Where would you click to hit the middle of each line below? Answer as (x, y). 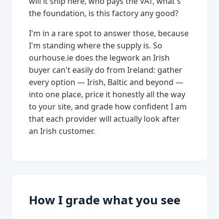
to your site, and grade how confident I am (108, 107)
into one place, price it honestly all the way (107, 95)
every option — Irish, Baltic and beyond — (106, 82)
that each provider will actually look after (105, 119)
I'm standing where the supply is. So (96, 46)
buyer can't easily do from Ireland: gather (106, 70)
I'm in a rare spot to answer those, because (109, 33)
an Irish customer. (62, 131)
